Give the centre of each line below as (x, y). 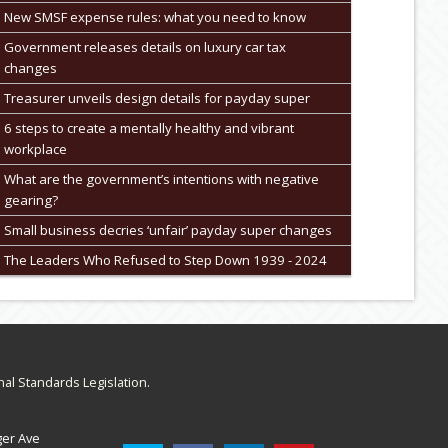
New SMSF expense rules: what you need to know (154, 16)
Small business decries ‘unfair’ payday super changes (167, 229)
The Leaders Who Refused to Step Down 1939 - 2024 (165, 259)
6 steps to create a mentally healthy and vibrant (148, 127)
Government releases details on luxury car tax (144, 46)
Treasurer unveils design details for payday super (156, 97)
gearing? (30, 199)
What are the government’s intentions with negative (161, 178)
